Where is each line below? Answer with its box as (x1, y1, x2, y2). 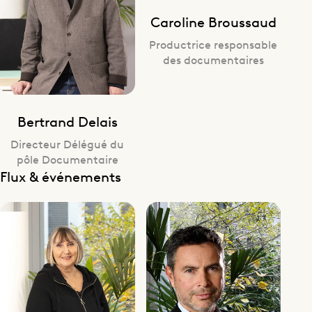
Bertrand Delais (17, 111, 118, 131)
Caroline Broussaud (150, 11, 276, 31)
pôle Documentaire (16, 151, 118, 167)
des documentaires (162, 51, 264, 67)
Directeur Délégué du (10, 136, 125, 152)
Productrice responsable (149, 36, 278, 52)
